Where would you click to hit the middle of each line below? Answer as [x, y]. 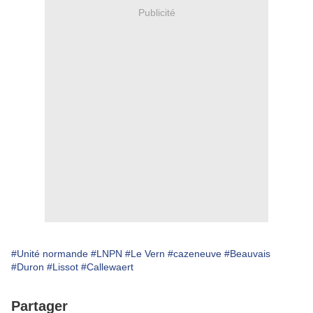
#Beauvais [247, 254]
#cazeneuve [195, 254]
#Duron [28, 267]
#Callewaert [107, 267]
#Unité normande [50, 254]
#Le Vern [145, 254]
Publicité [156, 12]
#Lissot [63, 267]
